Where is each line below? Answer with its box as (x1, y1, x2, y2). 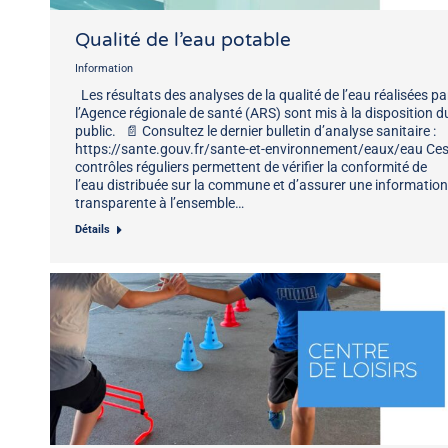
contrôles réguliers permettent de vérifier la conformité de (75, 158, 427, 175)
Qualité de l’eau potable (75, 28, 291, 51)
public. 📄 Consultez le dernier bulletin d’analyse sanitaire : (75, 122, 436, 139)
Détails (75, 222, 110, 236)
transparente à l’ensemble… (75, 194, 244, 211)
